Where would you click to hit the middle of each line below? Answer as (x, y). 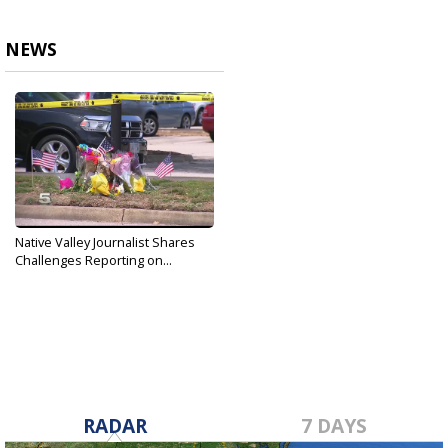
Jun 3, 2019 (43, 276)
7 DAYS (333, 426)
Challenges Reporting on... (93, 260)
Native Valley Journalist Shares (105, 242)
